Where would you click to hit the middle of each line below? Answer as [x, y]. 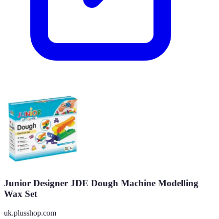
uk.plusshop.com [30, 213]
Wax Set [21, 194]
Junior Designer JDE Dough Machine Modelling [101, 183]
